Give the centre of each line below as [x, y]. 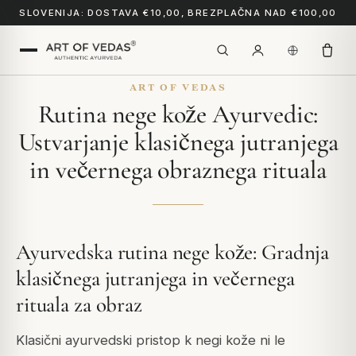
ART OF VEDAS [178, 87]
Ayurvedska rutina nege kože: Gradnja [173, 253]
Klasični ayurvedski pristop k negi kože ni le [151, 340]
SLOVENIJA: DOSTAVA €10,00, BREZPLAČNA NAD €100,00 [178, 13]
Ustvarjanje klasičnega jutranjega [178, 142]
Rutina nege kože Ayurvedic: [178, 114]
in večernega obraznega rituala [178, 170]
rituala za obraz [79, 305]
